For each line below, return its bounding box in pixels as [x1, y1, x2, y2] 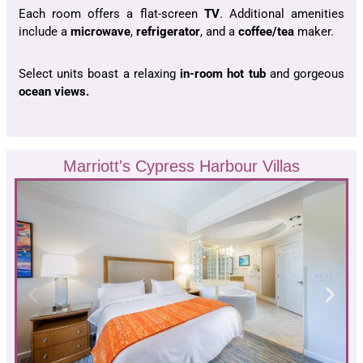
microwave [70, 24, 130, 40]
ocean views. [19, 84, 89, 100]
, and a [200, 24, 238, 40]
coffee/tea [238, 24, 294, 40]
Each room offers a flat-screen [19, 6, 204, 22]
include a [19, 24, 70, 40]
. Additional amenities [219, 6, 345, 22]
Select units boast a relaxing [19, 66, 181, 82]
